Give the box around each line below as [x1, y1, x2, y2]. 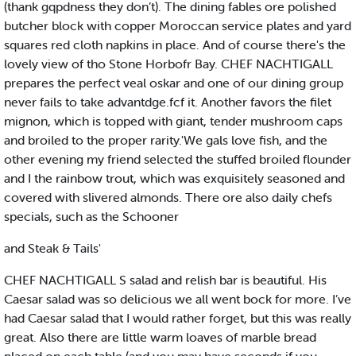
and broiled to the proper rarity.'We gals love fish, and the [4, 132, 327, 149]
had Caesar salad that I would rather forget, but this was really [4, 310, 351, 327]
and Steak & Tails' [4, 240, 101, 257]
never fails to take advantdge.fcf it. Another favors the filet [4, 94, 331, 110]
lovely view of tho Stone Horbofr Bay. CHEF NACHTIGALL [4, 56, 333, 72]
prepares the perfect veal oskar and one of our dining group [4, 75, 343, 91]
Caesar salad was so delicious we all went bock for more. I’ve [4, 291, 351, 308]
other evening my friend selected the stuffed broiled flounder [4, 151, 351, 168]
